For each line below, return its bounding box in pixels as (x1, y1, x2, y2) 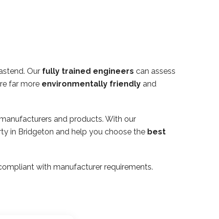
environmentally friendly (42, 79, 141, 88)
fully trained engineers (42, 66, 134, 76)
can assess (134, 66, 175, 76)
